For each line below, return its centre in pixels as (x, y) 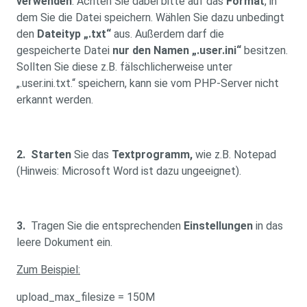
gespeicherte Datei (64, 50)
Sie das (91, 155)
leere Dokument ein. (64, 242)
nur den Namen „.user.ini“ (177, 50)
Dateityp (59, 34)
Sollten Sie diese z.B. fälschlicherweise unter (124, 67)
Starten (51, 155)
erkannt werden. (55, 100)
